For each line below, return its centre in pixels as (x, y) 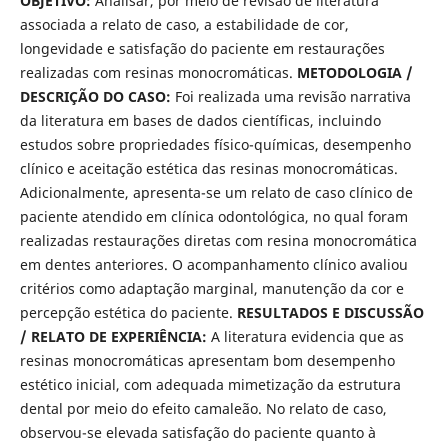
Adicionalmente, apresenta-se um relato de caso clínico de (216, 193)
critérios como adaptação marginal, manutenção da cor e (211, 289)
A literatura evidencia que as (307, 337)
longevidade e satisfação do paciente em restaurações (202, 49)
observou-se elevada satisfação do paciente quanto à (197, 433)
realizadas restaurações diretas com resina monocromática (218, 241)
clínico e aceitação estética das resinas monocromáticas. (208, 169)
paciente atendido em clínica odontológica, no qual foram (213, 217)
